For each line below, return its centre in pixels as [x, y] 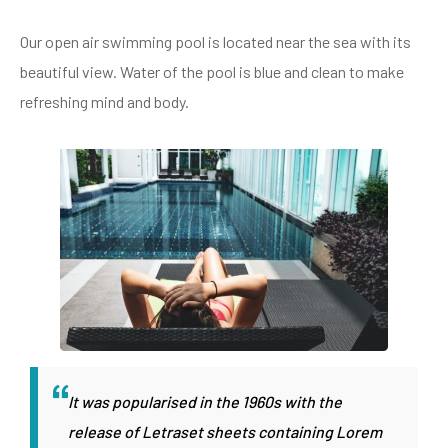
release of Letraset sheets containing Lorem [225, 432]
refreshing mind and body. [104, 101]
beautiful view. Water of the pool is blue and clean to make [212, 71]
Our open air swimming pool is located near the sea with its [215, 41]
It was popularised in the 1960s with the [205, 402]
